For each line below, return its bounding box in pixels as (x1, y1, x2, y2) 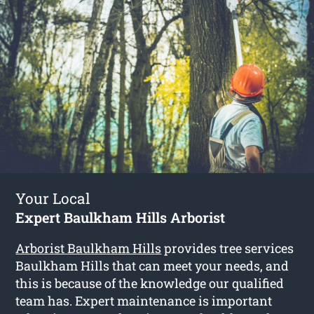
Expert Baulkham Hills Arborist (15, 208, 226, 227)
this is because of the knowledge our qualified (15, 275, 285, 292)
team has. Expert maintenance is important (15, 292, 273, 310)
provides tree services (161, 240, 294, 257)
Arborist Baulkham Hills (15, 240, 162, 257)
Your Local (15, 189, 91, 209)
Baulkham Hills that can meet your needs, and (15, 257, 289, 275)
